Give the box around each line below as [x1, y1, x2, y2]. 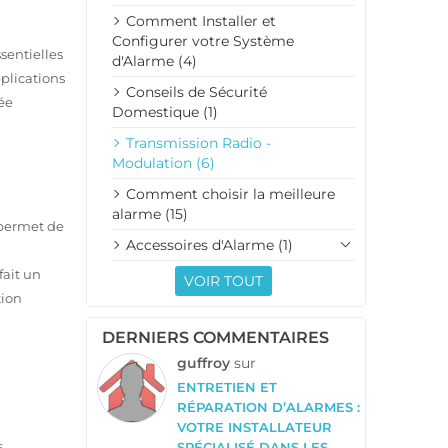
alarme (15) [112, 204, 188, 223]
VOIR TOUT [184, 271, 263, 290]
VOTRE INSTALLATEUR [177, 418, 332, 435]
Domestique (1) [112, 102, 218, 121]
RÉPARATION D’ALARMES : [177, 398, 360, 415]
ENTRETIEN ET [177, 378, 277, 395]
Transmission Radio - [126, 133, 271, 152]
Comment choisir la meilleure [126, 184, 335, 203]
